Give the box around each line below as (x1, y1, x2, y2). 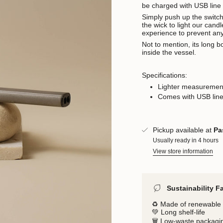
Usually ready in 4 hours (153, 136, 219, 144)
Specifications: (142, 71, 187, 80)
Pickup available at (153, 125, 214, 134)
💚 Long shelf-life (152, 208, 205, 216)
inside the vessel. (142, 48, 196, 57)
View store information (153, 147, 213, 155)
